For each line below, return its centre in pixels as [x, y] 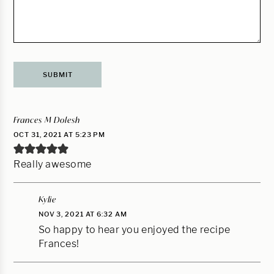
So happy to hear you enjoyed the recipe [134, 229]
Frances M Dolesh [47, 120]
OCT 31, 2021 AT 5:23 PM [60, 134]
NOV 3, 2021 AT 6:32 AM [83, 214]
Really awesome [53, 164]
